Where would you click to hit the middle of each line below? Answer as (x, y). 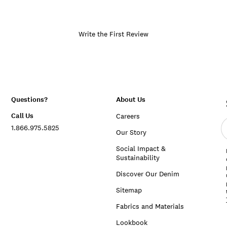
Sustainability (138, 158)
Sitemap (129, 190)
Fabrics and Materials (150, 206)
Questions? (29, 100)
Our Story (131, 132)
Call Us (22, 116)
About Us (130, 100)
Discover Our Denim (147, 174)
